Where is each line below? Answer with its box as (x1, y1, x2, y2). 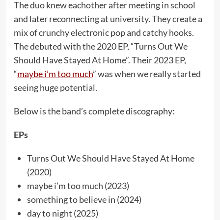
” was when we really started (92, 68, 201, 79)
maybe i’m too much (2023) (27, 180, 129, 191)
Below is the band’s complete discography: (13, 106, 175, 116)
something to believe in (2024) (27, 194, 141, 205)
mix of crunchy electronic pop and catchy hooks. (13, 27, 194, 38)
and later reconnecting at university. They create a (13, 13, 202, 24)
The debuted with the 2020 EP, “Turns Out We (13, 41, 188, 52)
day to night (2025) (27, 208, 98, 219)
